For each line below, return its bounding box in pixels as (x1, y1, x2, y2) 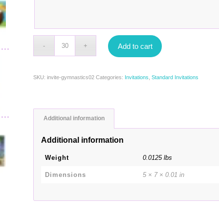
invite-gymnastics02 (47, 74, 95, 80)
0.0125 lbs (143, 154, 173, 161)
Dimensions (45, 171, 87, 178)
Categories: (96, 74, 125, 80)
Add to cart (117, 42, 153, 50)
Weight (45, 154, 69, 161)
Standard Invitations (152, 74, 199, 80)
